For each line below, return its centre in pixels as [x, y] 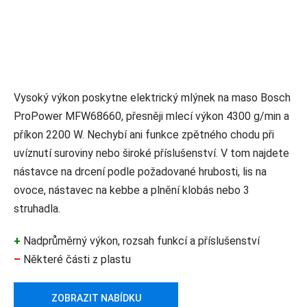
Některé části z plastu [76, 260]
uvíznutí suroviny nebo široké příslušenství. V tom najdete [151, 153]
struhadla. [37, 209]
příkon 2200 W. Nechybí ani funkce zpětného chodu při [144, 135]
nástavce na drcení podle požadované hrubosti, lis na [140, 172]
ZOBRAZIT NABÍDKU [96, 298]
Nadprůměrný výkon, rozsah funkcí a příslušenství [140, 241]
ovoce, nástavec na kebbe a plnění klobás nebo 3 [132, 191]
